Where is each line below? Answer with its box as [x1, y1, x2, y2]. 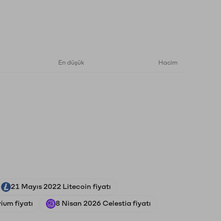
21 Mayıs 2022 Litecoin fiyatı [11, 183, 111, 190]
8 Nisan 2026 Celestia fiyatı [56, 200, 151, 207]
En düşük [58, 60, 84, 66]
